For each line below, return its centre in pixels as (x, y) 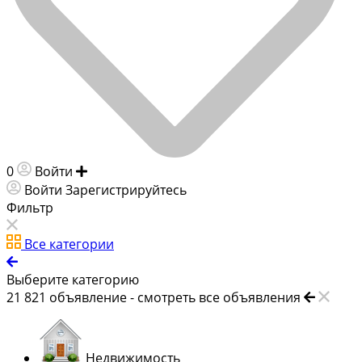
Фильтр (30, 207)
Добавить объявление (161, 171)
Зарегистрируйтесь (126, 189)
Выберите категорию (73, 279)
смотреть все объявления (219, 297)
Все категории (69, 244)
